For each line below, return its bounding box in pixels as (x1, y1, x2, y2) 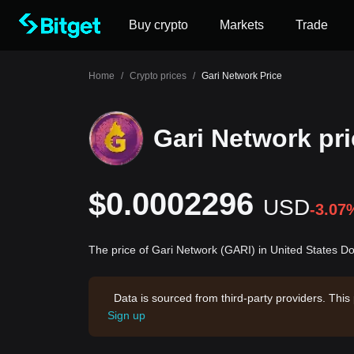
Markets (220, 18, 264, 32)
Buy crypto (129, 18, 188, 32)
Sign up (107, 309, 145, 322)
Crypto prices (130, 70, 186, 81)
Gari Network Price (201, 70, 282, 81)
